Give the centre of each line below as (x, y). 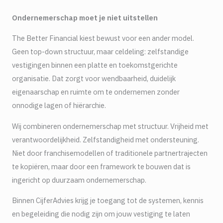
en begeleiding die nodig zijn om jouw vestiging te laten (101, 214)
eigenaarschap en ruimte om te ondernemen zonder (96, 92)
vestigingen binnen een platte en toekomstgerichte (95, 65)
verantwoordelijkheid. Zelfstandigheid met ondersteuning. (106, 139)
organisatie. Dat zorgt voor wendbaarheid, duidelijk (94, 79)
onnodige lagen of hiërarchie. (59, 106)
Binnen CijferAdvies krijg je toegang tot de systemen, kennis (108, 201)
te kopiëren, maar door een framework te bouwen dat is (101, 166)
